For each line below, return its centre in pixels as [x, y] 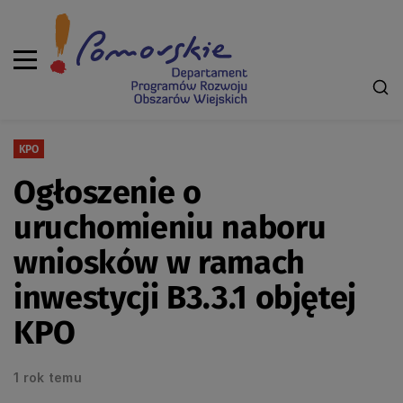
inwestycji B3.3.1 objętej [185, 298]
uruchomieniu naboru [170, 228]
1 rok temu [48, 377]
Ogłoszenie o [107, 193]
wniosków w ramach [159, 263]
